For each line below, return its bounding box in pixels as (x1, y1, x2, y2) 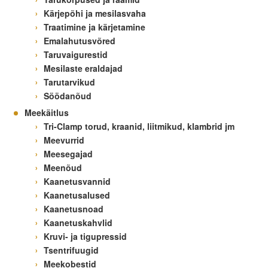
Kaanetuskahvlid (43, 216, 112, 229)
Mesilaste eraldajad (43, 62, 123, 74)
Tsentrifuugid (43, 243, 99, 256)
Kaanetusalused (43, 188, 110, 201)
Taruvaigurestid (43, 48, 108, 60)
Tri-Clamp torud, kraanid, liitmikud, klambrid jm (43, 120, 234, 132)
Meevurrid (43, 133, 84, 146)
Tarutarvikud (43, 75, 95, 88)
